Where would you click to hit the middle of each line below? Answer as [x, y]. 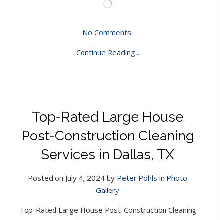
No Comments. [108, 32]
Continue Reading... [108, 52]
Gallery [108, 190]
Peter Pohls [137, 178]
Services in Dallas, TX [108, 154]
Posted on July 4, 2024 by [72, 178]
